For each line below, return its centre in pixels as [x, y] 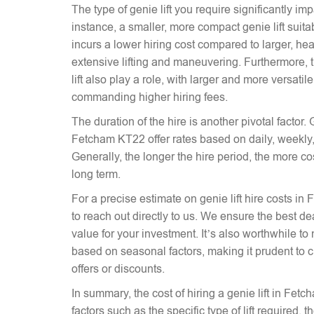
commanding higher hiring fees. [150, 97]
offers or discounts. [118, 269]
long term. [96, 174]
